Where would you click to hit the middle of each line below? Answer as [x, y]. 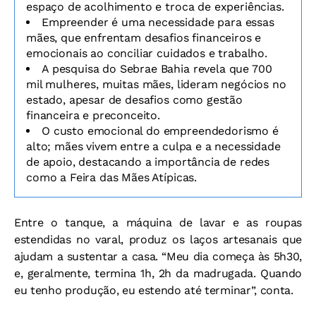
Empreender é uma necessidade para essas [158, 22]
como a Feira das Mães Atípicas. [112, 177]
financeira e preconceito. [93, 115]
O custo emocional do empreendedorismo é [160, 130]
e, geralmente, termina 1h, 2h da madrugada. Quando [158, 273]
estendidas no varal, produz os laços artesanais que [158, 239]
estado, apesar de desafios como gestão [134, 99]
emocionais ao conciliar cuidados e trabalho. [147, 53]
